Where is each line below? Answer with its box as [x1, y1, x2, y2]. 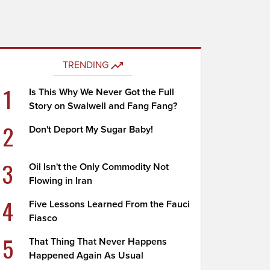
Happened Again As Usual [29, 250, 144, 262]
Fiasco [29, 212, 58, 224]
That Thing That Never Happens [29, 236, 168, 248]
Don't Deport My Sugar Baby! [29, 124, 154, 136]
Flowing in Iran [29, 175, 93, 187]
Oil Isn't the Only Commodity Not [29, 161, 169, 173]
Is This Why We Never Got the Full [29, 86, 175, 98]
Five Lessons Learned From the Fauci [29, 198, 190, 210]
